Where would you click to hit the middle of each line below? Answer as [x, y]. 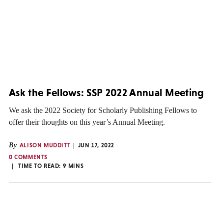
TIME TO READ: [41, 166]
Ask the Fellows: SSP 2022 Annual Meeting [107, 93]
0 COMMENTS [28, 157]
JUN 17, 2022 [96, 145]
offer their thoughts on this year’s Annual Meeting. [87, 122]
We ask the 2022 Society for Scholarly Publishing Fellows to [103, 110]
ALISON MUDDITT [45, 145]
